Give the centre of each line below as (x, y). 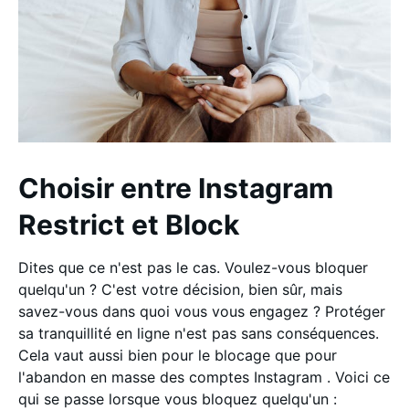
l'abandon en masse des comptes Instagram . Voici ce (204, 377)
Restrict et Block (129, 224)
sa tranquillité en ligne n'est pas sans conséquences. (199, 333)
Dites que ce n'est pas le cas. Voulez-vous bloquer (193, 267)
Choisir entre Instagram (176, 188)
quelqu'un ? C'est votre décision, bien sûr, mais (180, 289)
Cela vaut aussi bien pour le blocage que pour (178, 355)
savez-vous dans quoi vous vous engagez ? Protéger (202, 311)
